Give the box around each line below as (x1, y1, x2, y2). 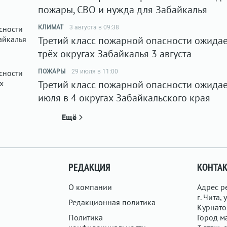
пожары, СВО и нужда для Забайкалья (38, 3, 207, 16)
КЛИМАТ (38, 24, 63, 31)
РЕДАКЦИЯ (68, 161, 111, 174)
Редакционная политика (68, 197, 156, 207)
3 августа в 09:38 (69, 24, 119, 31)
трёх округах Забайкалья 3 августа (38, 47, 192, 60)
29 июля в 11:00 (71, 68, 118, 75)
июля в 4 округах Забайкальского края (38, 91, 210, 104)
